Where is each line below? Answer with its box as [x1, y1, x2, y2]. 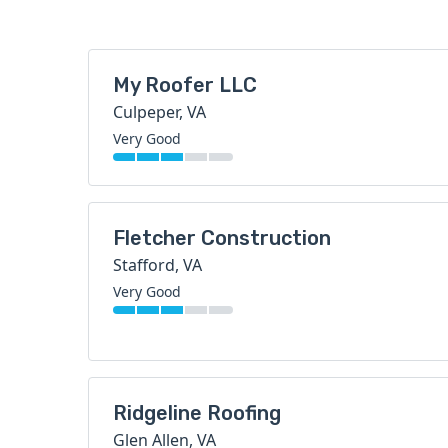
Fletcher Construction [113, 226, 331, 250]
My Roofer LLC [113, 73, 257, 97]
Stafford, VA [113, 254, 202, 276]
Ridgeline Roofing [113, 401, 281, 425]
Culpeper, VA [113, 101, 206, 123]
